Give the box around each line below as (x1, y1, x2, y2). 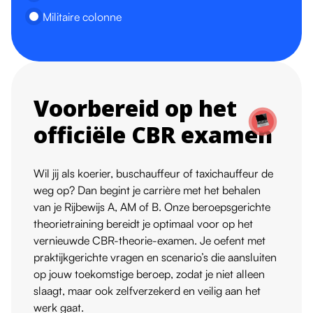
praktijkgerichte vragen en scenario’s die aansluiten (34, 250, 277, 265)
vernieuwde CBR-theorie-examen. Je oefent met (34, 233, 265, 248)
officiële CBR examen (34, 119, 272, 150)
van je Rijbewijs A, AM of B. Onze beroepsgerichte (34, 200, 270, 214)
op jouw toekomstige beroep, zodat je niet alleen (34, 267, 265, 282)
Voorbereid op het (34, 93, 237, 124)
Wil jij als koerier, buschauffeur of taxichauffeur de (34, 166, 273, 181)
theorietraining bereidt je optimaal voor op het (34, 217, 253, 231)
